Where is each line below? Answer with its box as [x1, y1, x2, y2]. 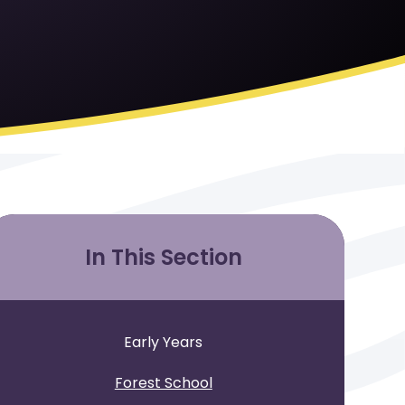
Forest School [114, 372, 212, 394]
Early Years [124, 332, 203, 353]
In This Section [84, 242, 242, 273]
